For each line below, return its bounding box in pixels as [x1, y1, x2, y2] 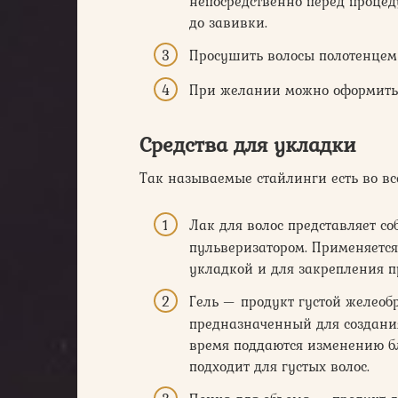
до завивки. [189, 12, 267, 34]
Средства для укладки [139, 128, 356, 160]
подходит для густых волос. [189, 355, 370, 378]
